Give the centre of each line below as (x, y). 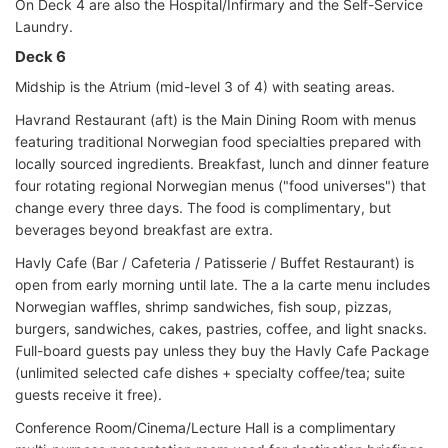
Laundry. (44, 26)
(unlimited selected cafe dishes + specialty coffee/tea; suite (210, 372)
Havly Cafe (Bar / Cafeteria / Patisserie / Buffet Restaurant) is (214, 262)
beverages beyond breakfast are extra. (144, 229)
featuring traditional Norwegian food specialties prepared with (218, 141)
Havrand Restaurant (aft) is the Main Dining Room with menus (215, 119)
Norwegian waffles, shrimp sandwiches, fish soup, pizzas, (203, 306)
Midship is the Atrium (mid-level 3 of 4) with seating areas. (205, 86)
